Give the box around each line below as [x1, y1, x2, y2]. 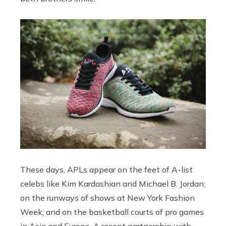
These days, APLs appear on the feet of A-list [20, 164, 193, 175]
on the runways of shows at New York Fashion [20, 192, 195, 203]
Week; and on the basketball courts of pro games [20, 206, 204, 217]
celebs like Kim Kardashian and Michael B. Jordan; [20, 178, 205, 189]
